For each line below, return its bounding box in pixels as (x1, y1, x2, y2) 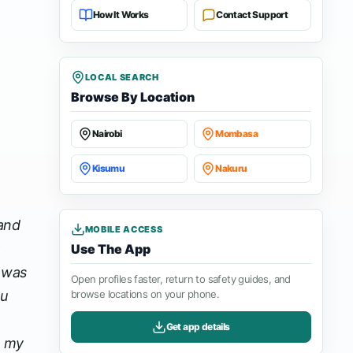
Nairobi (91, 128, 122, 139)
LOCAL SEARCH (84, 72, 159, 83)
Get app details (165, 321, 230, 333)
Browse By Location (70, 89, 195, 105)
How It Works (92, 9, 149, 20)
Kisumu (91, 162, 125, 174)
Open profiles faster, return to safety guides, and (70, 273, 291, 285)
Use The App (70, 241, 150, 257)
